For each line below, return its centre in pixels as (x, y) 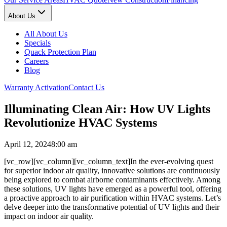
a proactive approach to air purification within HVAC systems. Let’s (112, 198)
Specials (37, 43)
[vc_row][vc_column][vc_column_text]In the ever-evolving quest (109, 162)
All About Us (46, 34)
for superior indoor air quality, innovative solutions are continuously (112, 171)
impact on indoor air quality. (49, 216)
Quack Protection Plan (60, 52)
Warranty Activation (36, 88)
